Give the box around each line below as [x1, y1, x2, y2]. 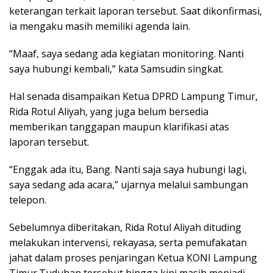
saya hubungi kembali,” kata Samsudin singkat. [9, 62, 224, 76]
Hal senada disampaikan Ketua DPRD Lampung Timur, [9, 90, 258, 103]
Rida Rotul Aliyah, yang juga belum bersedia [9, 105, 208, 118]
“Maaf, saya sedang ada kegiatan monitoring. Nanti [9, 47, 244, 60]
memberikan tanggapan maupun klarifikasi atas [9, 120, 229, 133]
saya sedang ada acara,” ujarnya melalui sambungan [9, 178, 248, 191]
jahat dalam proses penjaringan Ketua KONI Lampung [9, 251, 257, 264]
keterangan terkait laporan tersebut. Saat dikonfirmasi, [9, 4, 262, 18]
